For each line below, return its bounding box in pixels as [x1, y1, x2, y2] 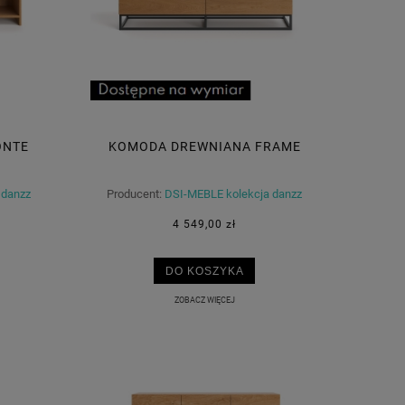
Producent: [107, 187, 162, 202]
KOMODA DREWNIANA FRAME [108, 139, 301, 155]
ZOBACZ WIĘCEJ [174, 294, 235, 305]
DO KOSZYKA [165, 264, 244, 277]
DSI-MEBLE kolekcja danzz [165, 187, 302, 202]
